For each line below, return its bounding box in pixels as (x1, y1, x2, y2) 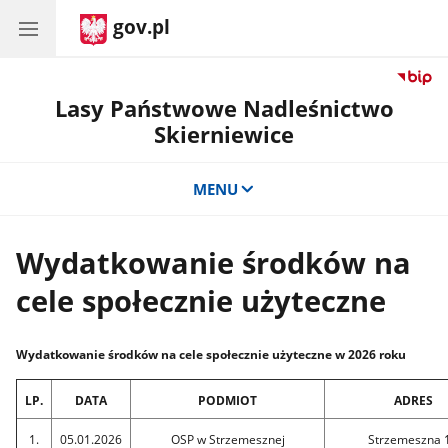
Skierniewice (154, 119, 294, 150)
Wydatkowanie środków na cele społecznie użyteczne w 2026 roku (16, 346, 407, 364)
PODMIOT (198, 391, 258, 409)
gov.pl (113, 14, 170, 40)
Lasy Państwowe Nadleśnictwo (54, 93, 394, 124)
